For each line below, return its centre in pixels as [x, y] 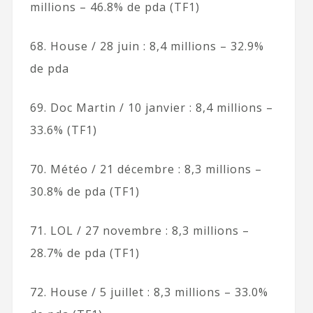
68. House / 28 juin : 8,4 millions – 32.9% [147, 46]
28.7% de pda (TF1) [85, 253]
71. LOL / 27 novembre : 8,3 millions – [139, 230]
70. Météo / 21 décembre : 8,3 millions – [146, 169]
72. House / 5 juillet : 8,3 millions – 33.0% [149, 292]
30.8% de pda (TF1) [85, 191]
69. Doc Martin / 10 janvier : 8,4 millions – [151, 107]
